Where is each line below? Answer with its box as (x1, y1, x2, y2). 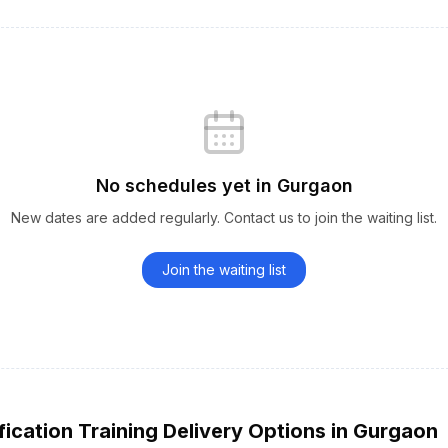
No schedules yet (95, 175, 256, 196)
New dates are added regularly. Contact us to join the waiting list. (11, 209, 437, 226)
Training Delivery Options (73, 419, 331, 443)
